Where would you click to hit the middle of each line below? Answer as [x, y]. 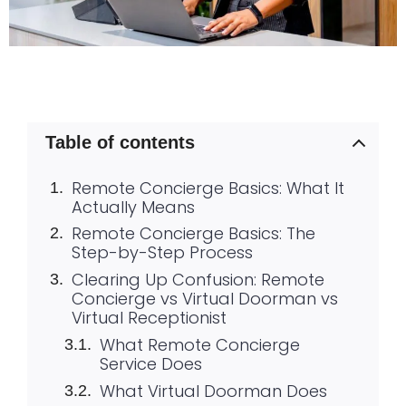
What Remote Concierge [199, 344]
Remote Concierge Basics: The [193, 234]
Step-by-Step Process [162, 253]
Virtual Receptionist [149, 318]
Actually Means [133, 207]
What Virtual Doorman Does [213, 391]
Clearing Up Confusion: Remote [198, 280]
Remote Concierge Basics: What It [208, 188]
